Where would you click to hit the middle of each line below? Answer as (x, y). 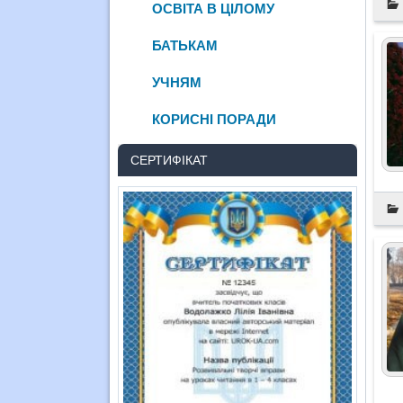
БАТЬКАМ (185, 45)
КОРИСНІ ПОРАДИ (215, 119)
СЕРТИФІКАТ (170, 160)
